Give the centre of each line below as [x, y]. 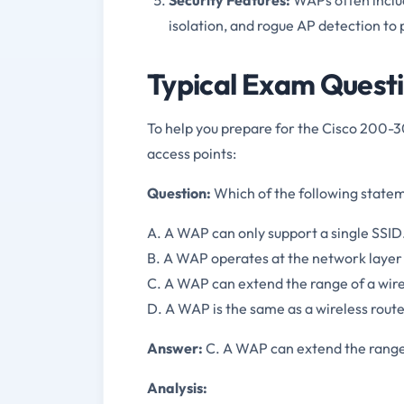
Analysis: [177, 387]
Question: [179, 193]
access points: [192, 153]
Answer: [175, 348]
